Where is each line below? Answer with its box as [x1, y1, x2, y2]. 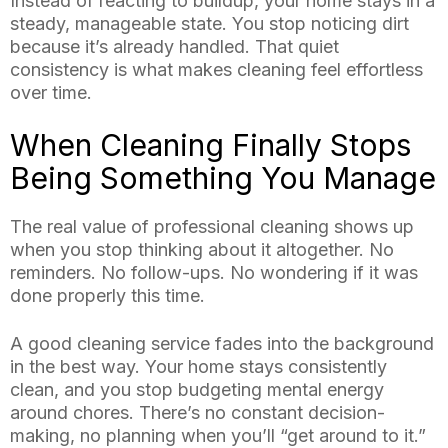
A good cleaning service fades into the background [10, 333, 434, 355]
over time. [10, 82, 92, 104]
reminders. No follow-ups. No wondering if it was [10, 262, 418, 284]
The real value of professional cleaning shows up [10, 216, 414, 238]
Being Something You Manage [10, 160, 436, 197]
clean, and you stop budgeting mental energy [10, 379, 384, 401]
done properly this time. [10, 285, 205, 307]
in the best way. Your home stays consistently [10, 356, 387, 378]
